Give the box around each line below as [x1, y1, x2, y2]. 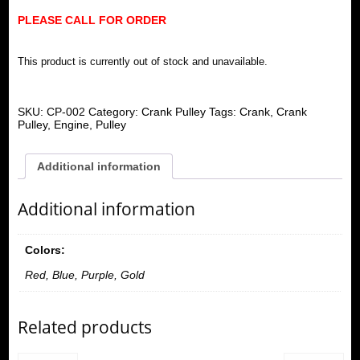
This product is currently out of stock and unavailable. [17, 55, 268, 68]
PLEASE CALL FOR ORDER [17, 13, 166, 27]
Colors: [24, 243, 65, 257]
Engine [53, 118, 89, 132]
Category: [88, 105, 141, 119]
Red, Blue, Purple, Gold [24, 268, 145, 282]
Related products [17, 316, 152, 339]
